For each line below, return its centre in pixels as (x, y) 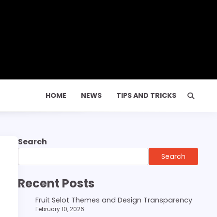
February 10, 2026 (60, 209)
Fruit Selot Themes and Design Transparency (114, 200)
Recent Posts (56, 183)
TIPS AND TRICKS (146, 95)
